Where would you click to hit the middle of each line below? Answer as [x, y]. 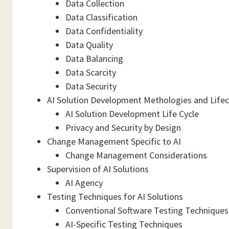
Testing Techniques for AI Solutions [115, 197]
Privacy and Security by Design [123, 128]
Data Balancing [94, 59]
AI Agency [84, 183]
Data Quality [89, 45]
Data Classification [101, 17]
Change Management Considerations [136, 155]
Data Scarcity [91, 72]
